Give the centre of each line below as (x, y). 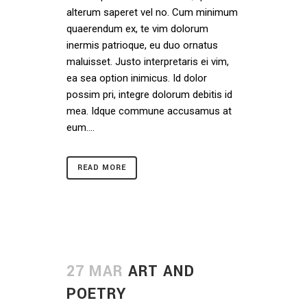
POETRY (96, 294)
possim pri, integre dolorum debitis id (149, 95)
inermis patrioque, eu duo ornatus (142, 45)
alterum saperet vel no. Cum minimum (152, 12)
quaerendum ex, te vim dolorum (137, 29)
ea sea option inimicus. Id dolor (137, 78)
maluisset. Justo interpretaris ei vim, (148, 62)
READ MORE (102, 168)
